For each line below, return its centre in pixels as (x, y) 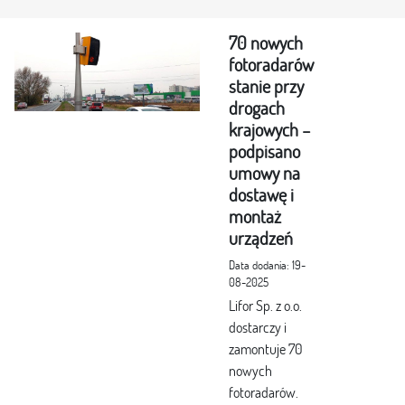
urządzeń (261, 239)
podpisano (264, 152)
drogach (257, 108)
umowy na (264, 174)
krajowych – (269, 130)
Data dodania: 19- (267, 265)
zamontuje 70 (266, 349)
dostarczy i (258, 328)
